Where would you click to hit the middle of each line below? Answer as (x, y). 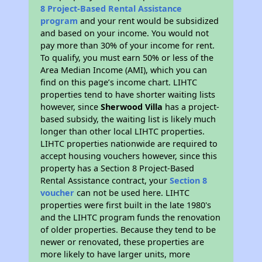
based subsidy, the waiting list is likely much (128, 119)
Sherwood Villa (132, 107)
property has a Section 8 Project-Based (118, 168)
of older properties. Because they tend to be (128, 230)
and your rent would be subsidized (149, 21)
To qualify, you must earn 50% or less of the (127, 58)
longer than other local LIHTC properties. (123, 131)
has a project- (191, 107)
